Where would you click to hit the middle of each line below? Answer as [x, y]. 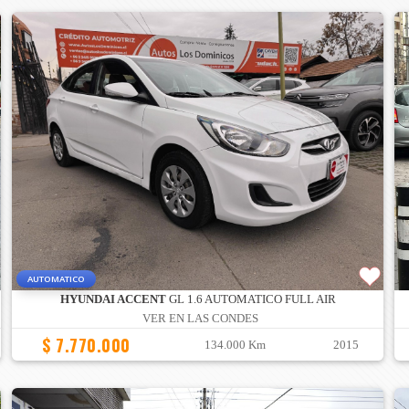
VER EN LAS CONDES [200, 319]
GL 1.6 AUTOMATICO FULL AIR [251, 300]
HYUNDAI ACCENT [113, 300]
